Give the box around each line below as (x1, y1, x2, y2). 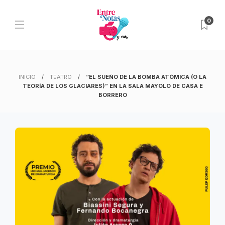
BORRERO (98, 91, 127, 98)
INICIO (19, 73, 36, 80)
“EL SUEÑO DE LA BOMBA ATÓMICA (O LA (86, 73, 206, 80)
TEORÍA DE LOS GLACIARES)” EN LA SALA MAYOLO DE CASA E (22, 82, 203, 89)
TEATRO (50, 73, 72, 80)
